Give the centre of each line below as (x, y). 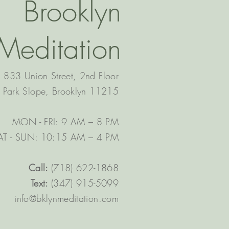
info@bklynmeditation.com (66, 198)
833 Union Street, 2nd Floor (61, 76)
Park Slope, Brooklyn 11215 (61, 91)
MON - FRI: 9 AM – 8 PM (65, 122)
